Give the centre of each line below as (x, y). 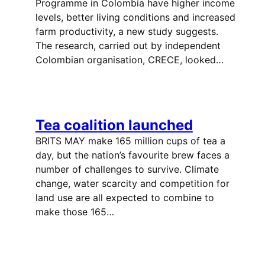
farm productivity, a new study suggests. (132, 31)
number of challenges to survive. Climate (127, 169)
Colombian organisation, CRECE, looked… (129, 59)
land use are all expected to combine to (125, 197)
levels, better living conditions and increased (135, 17)
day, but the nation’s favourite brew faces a (132, 155)
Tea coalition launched (114, 125)
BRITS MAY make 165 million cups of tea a (130, 140)
